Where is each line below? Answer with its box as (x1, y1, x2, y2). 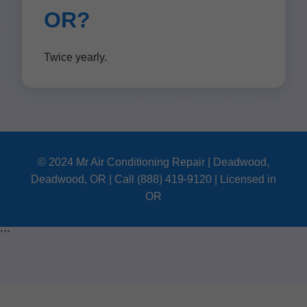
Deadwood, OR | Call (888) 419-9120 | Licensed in (31, 173, 276, 185)
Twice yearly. (44, 51, 107, 63)
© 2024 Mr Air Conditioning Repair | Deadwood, (38, 156, 269, 168)
